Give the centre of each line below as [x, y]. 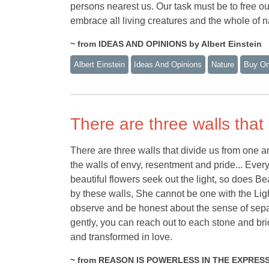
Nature [222, 64]
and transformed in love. [121, 237]
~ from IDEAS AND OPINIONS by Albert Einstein [166, 44]
